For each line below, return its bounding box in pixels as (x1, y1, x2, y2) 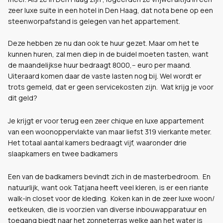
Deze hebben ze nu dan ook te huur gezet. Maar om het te (8, 38, 199, 48)
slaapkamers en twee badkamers (8, 149, 118, 158)
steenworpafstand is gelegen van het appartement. (8, 16, 180, 26)
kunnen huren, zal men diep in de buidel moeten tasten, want (8, 49, 209, 59)
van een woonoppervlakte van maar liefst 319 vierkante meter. (8, 127, 212, 136)
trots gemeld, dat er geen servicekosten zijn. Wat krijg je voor (8, 82, 214, 92)
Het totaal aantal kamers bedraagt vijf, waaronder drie (8, 138, 187, 147)
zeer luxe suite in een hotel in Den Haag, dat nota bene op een (8, 5, 213, 15)
